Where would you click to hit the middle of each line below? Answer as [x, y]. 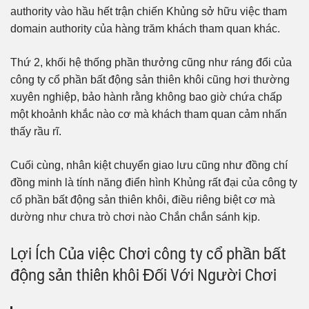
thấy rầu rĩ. [36, 132]
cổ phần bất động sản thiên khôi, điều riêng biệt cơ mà [143, 200]
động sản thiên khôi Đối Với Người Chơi [143, 274]
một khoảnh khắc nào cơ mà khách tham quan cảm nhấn [149, 114]
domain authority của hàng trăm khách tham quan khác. [145, 29]
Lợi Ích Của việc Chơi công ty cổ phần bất [148, 253]
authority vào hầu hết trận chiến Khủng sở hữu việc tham [149, 12]
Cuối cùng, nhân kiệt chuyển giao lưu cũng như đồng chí [149, 166]
